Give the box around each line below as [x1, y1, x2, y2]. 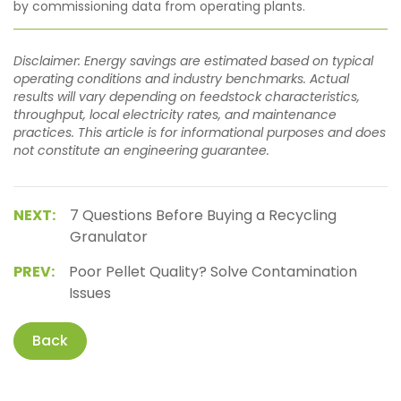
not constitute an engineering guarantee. [13, 141, 269, 160]
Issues [69, 283, 111, 304]
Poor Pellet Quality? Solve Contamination [69, 261, 357, 283]
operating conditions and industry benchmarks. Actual [13, 70, 349, 89]
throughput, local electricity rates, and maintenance [13, 106, 337, 124]
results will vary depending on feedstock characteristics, [13, 88, 360, 107]
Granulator [70, 226, 148, 248]
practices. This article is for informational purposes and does [13, 124, 386, 142]
